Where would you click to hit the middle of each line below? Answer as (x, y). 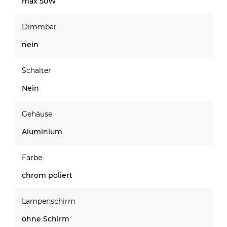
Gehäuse (37, 114)
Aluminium (42, 131)
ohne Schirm (46, 219)
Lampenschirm (49, 201)
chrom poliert (47, 175)
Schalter (36, 70)
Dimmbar (39, 27)
